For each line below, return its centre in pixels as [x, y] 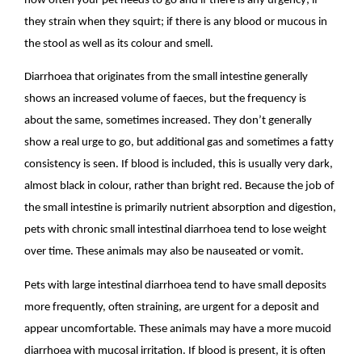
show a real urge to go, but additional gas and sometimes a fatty [179, 143]
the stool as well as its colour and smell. [119, 44]
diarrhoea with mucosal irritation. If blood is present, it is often [175, 351]
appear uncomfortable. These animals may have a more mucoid [178, 329]
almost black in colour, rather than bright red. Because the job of [180, 187]
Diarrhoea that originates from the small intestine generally [166, 78]
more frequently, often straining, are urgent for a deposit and [172, 307]
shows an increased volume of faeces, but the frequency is [166, 99]
